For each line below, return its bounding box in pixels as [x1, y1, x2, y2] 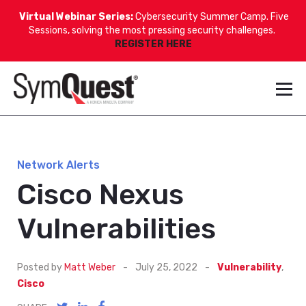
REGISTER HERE [114, 38, 192, 50]
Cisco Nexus [17, 178, 184, 212]
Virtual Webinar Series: [19, 11, 135, 23]
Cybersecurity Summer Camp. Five [135, 11, 289, 23]
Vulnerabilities [17, 212, 216, 246]
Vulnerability [217, 262, 281, 273]
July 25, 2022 [133, 262, 199, 273]
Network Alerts [17, 158, 100, 171]
